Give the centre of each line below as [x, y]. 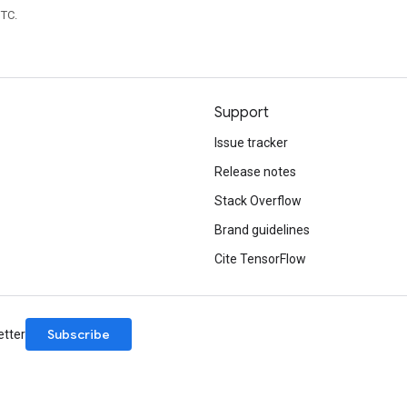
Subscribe [79, 334]
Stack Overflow [258, 201]
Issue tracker [251, 143]
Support [242, 113]
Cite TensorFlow [260, 259]
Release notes [255, 172]
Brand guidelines [262, 230]
